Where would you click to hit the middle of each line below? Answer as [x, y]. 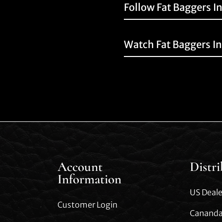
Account [80, 167]
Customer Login [88, 205]
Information [90, 179]
